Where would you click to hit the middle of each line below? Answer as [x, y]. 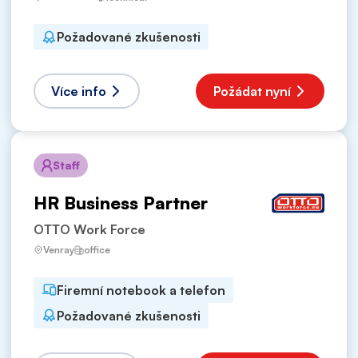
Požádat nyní [252, 91]
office [97, 250]
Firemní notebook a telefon [141, 290]
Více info [79, 91]
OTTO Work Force [89, 229]
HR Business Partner [121, 203]
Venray [59, 249]
